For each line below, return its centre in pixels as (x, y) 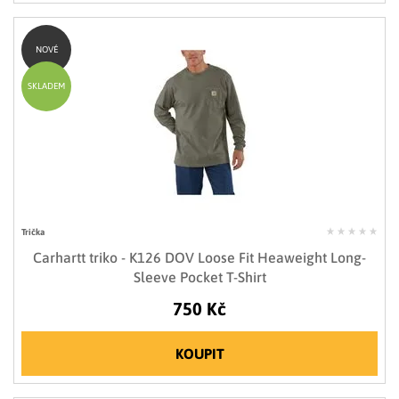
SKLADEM (46, 86)
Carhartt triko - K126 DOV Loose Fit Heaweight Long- (199, 258)
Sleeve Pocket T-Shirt (199, 277)
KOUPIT (199, 354)
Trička (33, 232)
